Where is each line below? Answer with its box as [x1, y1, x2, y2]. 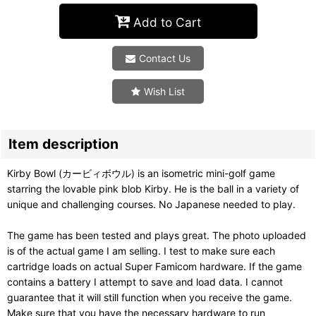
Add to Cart [133, 14, 201, 30]
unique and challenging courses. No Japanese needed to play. [7, 198, 296, 211]
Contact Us [139, 52, 190, 65]
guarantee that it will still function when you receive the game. [7, 291, 292, 304]
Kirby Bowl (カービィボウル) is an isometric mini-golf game [7, 167, 275, 180]
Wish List [144, 85, 185, 98]
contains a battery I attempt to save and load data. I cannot [7, 276, 283, 288]
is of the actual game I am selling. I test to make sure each [7, 245, 275, 257]
